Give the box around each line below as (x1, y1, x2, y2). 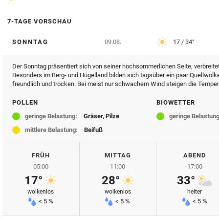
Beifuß (83, 126, 103, 133)
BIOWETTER (156, 98, 195, 106)
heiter (187, 188, 202, 195)
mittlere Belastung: (25, 126, 78, 133)
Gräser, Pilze (82, 112, 119, 120)
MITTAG (104, 151, 131, 159)
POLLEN (12, 98, 38, 106)
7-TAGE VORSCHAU (7, 17, 72, 25)
